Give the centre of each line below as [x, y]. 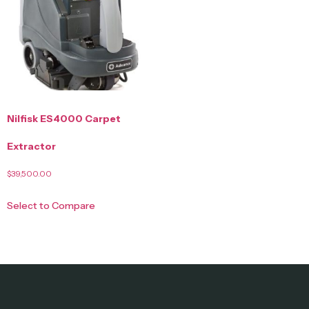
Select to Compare [51, 206]
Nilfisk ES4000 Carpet [64, 119]
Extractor [31, 147]
